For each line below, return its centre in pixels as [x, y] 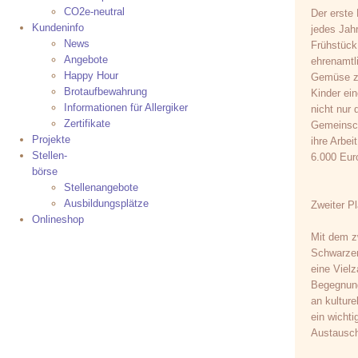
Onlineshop [58, 220]
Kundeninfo [58, 28]
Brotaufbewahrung [105, 92]
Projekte [51, 140]
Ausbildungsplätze [106, 204]
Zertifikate [87, 124]
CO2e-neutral [94, 12]
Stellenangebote [101, 188]
